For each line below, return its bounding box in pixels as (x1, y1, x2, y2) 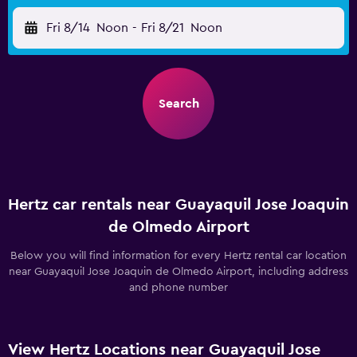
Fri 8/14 (46, 22, 90, 34)
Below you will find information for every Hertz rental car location (10, 250, 347, 261)
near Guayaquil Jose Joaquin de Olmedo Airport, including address (9, 266, 348, 277)
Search (158, 97, 199, 110)
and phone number (129, 282, 228, 293)
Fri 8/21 (140, 22, 184, 34)
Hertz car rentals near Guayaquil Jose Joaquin (8, 197, 349, 213)
